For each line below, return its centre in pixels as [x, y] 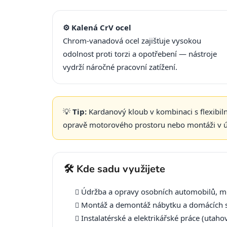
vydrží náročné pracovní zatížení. [120, 67]
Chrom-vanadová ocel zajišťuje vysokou [132, 41]
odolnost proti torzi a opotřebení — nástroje [140, 54]
